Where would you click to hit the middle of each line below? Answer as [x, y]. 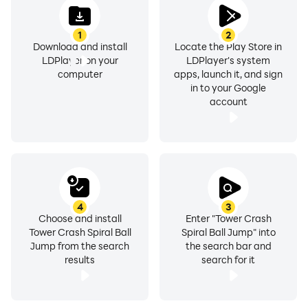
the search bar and [228, 246]
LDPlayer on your [80, 60]
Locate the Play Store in [228, 46]
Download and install [80, 46]
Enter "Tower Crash [228, 218]
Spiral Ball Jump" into [228, 232]
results [80, 260]
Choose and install [80, 218]
